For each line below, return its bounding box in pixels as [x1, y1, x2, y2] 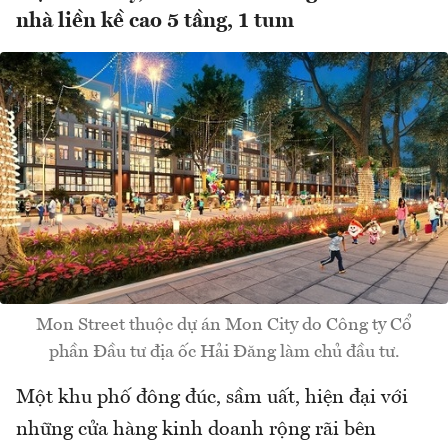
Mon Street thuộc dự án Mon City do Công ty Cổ [36, 315, 412, 334]
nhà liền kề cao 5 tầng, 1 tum [16, 11, 294, 33]
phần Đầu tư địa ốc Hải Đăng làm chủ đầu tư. [48, 342, 400, 361]
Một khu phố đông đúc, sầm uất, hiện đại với [16, 387, 408, 408]
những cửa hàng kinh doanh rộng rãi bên [16, 419, 376, 440]
